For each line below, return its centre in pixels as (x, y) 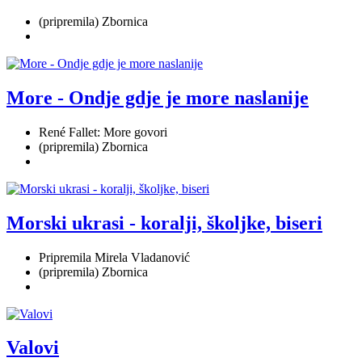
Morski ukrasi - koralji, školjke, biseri (164, 223)
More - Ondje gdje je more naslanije (158, 97)
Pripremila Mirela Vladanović (114, 257)
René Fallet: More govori (103, 132)
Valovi (33, 348)
